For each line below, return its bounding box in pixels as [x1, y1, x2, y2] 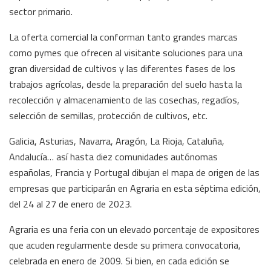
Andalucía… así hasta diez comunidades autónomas [9, 149, 218, 164]
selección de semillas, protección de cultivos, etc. [9, 108, 207, 123]
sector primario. [9, 4, 73, 19]
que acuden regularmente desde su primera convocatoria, [9, 237, 241, 252]
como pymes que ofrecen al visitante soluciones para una [9, 45, 243, 60]
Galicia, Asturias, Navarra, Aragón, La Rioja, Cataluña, [9, 133, 224, 148]
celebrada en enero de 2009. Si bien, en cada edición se [9, 253, 229, 268]
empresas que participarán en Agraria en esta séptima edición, [9, 180, 261, 195]
